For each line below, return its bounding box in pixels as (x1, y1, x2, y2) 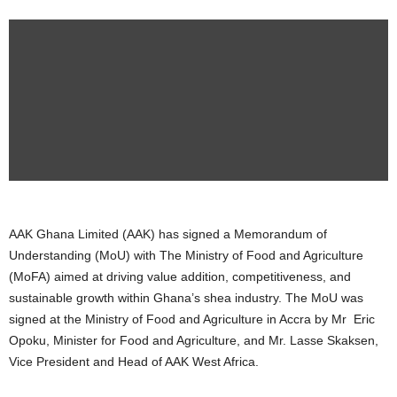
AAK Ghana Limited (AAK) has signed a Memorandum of (9, 227, 327, 242)
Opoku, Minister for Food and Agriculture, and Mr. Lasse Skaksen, (9, 333, 378, 348)
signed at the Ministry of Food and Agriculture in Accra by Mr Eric (9, 312, 375, 327)
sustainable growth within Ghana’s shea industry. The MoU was (9, 291, 363, 306)
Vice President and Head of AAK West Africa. (9, 354, 259, 370)
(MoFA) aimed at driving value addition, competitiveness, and (9, 269, 351, 284)
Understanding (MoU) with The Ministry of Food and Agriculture (9, 248, 363, 263)
